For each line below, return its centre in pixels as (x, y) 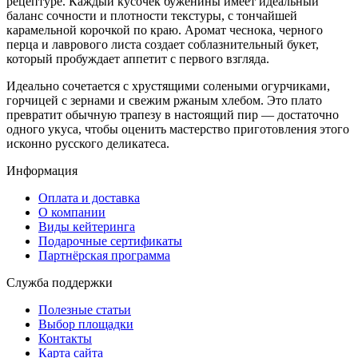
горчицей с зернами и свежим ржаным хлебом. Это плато (164, 100)
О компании (72, 212)
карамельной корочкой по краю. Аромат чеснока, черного (165, 30)
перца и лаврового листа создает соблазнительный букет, (163, 44)
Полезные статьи (85, 309)
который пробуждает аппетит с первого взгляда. (138, 58)
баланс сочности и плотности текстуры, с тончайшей (152, 15)
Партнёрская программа (104, 255)
